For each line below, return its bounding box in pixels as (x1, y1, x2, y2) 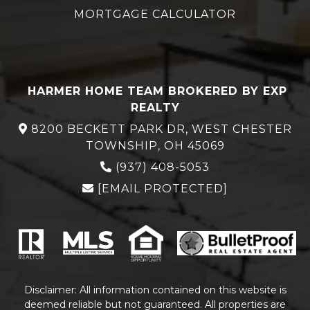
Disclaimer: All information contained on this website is (24, 284, 286, 297)
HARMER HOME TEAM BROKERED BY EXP (23, 84, 287, 98)
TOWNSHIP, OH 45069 (85, 138, 225, 152)
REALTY (130, 100, 180, 114)
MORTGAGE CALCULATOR (74, 7, 236, 21)
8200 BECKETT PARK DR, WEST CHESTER (30, 122, 292, 136)
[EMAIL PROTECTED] (98, 181, 228, 195)
